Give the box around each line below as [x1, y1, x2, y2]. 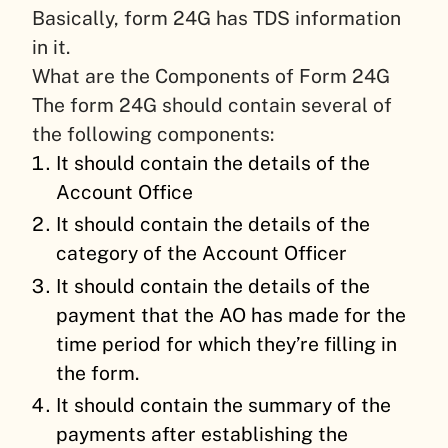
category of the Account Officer [56, 242, 353, 265]
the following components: [32, 123, 279, 146]
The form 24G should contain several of [32, 94, 392, 117]
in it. [32, 36, 75, 59]
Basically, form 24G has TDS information [32, 7, 401, 30]
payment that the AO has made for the [56, 303, 407, 326]
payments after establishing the [56, 422, 349, 445]
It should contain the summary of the [56, 393, 392, 416]
